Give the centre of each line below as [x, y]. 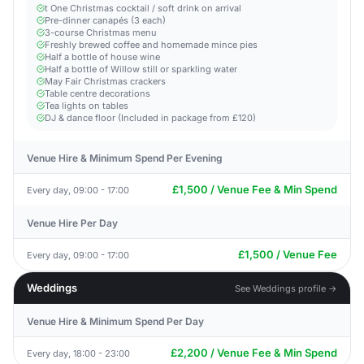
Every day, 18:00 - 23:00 [78, 353]
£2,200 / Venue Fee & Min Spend [254, 353]
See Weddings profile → [286, 288]
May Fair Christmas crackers [105, 81]
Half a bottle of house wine [102, 57]
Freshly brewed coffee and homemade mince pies [151, 45]
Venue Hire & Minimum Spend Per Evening [125, 158]
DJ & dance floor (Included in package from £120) [150, 118]
